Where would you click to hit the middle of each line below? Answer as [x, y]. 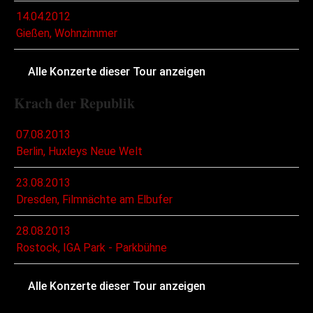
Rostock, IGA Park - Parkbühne [92, 248]
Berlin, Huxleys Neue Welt [79, 152]
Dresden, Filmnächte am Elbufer [94, 200]
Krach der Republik [74, 103]
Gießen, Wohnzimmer [67, 34]
